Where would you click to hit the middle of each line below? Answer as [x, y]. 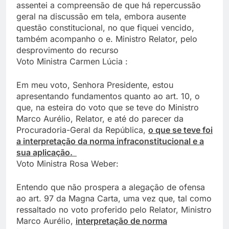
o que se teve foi [180, 130]
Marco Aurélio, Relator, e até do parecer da [100, 118]
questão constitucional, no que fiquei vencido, [105, 27]
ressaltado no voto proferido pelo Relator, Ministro [114, 209]
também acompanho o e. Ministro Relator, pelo [107, 39]
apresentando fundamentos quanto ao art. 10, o [108, 96]
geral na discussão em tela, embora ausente [101, 16]
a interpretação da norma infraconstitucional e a [110, 141]
